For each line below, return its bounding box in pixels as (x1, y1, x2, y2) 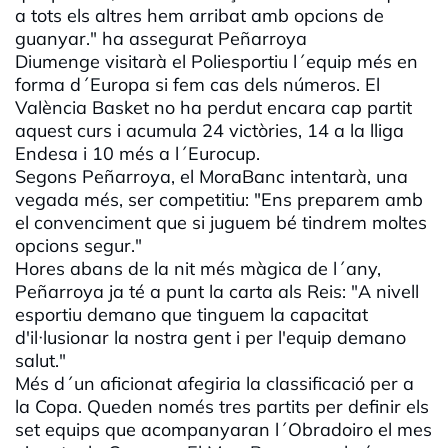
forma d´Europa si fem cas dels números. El (15, 73, 380, 97)
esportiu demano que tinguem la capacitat (15, 303, 368, 327)
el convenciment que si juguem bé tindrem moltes (15, 211, 427, 235)
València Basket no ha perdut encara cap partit (15, 96, 412, 120)
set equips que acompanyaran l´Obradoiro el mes (15, 418, 432, 442)
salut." (15, 349, 66, 373)
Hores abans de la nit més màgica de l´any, (15, 257, 381, 281)
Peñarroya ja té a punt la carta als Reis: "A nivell (15, 280, 419, 304)
